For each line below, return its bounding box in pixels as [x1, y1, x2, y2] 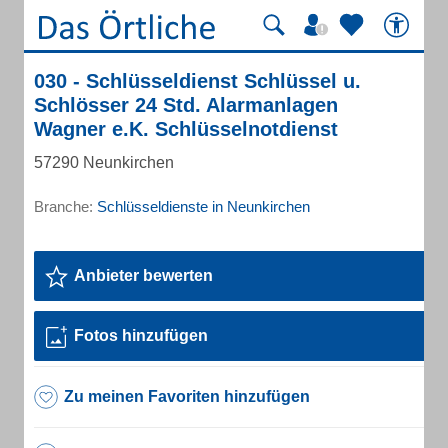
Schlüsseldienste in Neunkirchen [97, 198, 310, 215]
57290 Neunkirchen [34, 154, 174, 171]
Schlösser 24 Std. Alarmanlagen [34, 94, 338, 116]
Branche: [34, 198, 97, 215]
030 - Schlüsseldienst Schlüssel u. [34, 70, 361, 92]
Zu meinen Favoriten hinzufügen [64, 388, 310, 405]
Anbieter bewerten [74, 267, 213, 284]
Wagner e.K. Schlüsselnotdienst [34, 118, 338, 140]
